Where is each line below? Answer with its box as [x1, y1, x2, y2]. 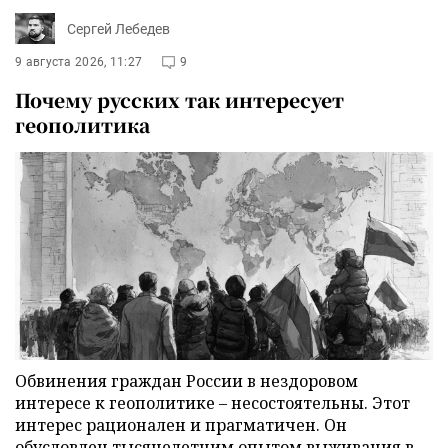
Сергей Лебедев [67, 20, 170, 37]
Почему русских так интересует [15, 86, 344, 114]
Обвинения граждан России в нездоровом [15, 369, 358, 392]
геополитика [15, 111, 150, 139]
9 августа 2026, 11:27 [15, 55, 143, 70]
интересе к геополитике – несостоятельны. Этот [15, 391, 410, 414]
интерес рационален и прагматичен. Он [15, 413, 347, 436]
